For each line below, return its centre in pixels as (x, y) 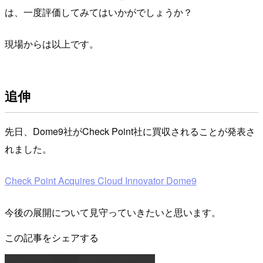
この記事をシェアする (52, 238)
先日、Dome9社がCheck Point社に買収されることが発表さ (130, 131)
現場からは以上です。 (52, 44)
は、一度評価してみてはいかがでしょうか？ (99, 12)
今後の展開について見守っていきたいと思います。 (113, 213)
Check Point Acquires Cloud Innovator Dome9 (101, 181)
